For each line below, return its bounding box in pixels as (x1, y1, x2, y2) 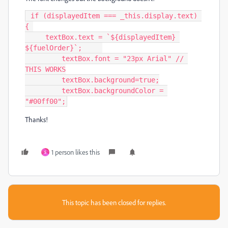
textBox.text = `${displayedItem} (25, 33, 45, 41)
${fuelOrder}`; (25, 44, 102, 52)
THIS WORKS (25, 65, 66, 73)
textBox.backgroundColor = (25, 87, 58, 95)
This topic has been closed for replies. (62, 198, 166, 207)
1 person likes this (51, 148, 100, 156)
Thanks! (25, 115, 48, 124)
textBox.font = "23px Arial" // (25, 54, 33, 63)
